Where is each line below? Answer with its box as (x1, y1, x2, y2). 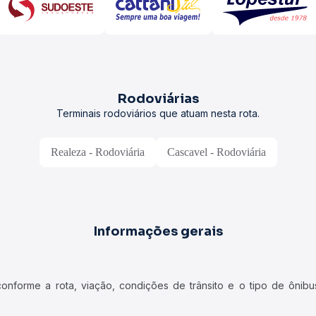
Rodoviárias (117, 91, 199, 107)
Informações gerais (93, 224, 223, 239)
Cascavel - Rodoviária (166, 146, 266, 158)
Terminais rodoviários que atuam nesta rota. (56, 107, 260, 119)
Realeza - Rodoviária (50, 146, 145, 158)
